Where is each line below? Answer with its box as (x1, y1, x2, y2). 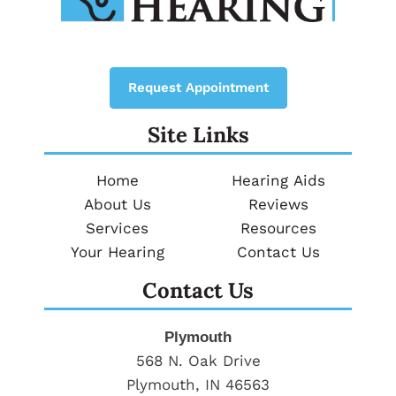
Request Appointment (127, 79, 269, 95)
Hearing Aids (232, 171, 326, 189)
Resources (240, 218, 317, 237)
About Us (83, 194, 151, 213)
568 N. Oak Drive (135, 351, 261, 369)
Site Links (147, 120, 249, 148)
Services (86, 218, 149, 237)
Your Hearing (70, 242, 164, 261)
